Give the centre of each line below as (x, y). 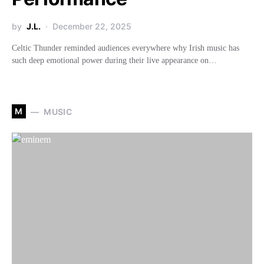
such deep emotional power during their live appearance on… (114, 60)
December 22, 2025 (92, 26)
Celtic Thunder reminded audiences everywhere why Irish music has (126, 48)
